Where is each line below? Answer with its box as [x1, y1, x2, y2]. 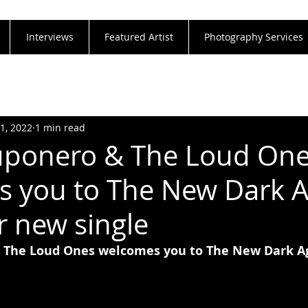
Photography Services [204, 30, 303, 43]
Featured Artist [104, 30, 173, 43]
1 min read [35, 120, 85, 134]
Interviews [25, 30, 74, 43]
